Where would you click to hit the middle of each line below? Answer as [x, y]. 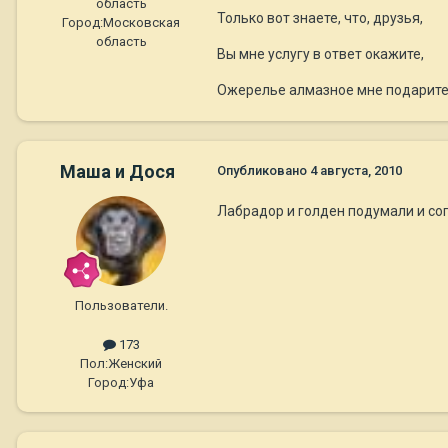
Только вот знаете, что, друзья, [320, 18]
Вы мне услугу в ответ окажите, [320, 54]
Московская [141, 23]
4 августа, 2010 [356, 171]
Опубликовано [263, 171]
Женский [135, 364]
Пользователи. [121, 306]
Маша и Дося [117, 172]
